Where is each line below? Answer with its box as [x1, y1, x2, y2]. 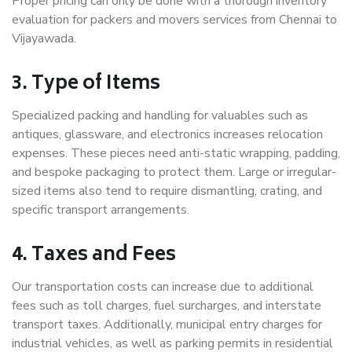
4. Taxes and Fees [12, 239, 176, 273]
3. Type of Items [12, 68, 160, 102]
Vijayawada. [12, 30, 76, 48]
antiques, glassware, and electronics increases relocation [12, 126, 323, 144]
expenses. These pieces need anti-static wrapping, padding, [12, 145, 340, 163]
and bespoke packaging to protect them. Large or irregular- [12, 163, 336, 181]
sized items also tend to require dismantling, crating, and [12, 182, 322, 200]
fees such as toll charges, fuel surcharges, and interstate [12, 297, 321, 315]
